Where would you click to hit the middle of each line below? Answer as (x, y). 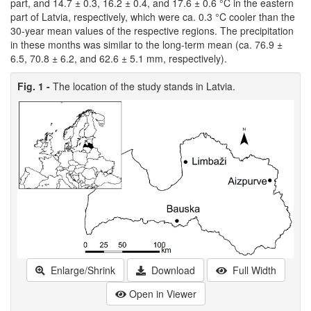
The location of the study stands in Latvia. (144, 86)
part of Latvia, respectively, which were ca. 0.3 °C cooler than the (153, 17)
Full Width (253, 270)
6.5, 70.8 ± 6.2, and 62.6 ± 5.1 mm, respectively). (119, 59)
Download (171, 270)
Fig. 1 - (35, 86)
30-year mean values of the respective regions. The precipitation (152, 31)
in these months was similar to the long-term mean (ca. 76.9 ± (146, 45)
